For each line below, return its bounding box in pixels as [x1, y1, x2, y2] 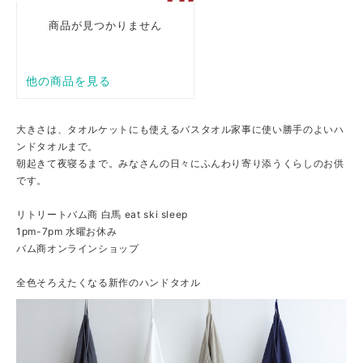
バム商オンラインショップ [16, 242, 139, 254]
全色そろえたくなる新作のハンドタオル [16, 276, 201, 288]
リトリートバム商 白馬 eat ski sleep [16, 208, 188, 220]
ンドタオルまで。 [16, 140, 99, 152]
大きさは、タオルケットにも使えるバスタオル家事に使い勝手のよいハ [16, 123, 344, 135]
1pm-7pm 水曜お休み [16, 225, 117, 237]
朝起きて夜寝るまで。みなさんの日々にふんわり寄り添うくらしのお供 [16, 157, 344, 169]
